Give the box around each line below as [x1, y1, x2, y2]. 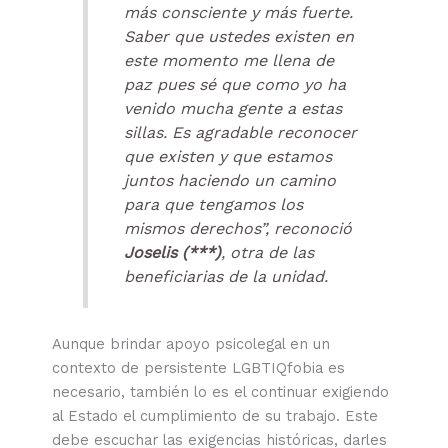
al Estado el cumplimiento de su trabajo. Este [51, 407, 378, 426]
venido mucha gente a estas [123, 99, 342, 119]
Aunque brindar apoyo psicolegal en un [51, 335, 330, 354]
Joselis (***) [123, 243, 221, 263]
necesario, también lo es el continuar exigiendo [51, 383, 389, 402]
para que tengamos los [123, 195, 303, 215]
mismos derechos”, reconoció [123, 219, 352, 239]
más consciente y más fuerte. [123, 3, 353, 23]
